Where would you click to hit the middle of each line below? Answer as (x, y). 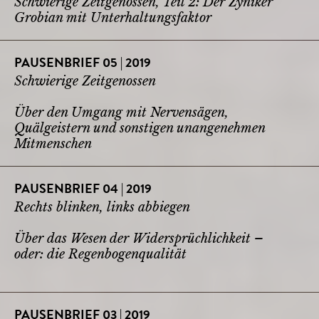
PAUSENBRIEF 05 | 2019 (83, 64)
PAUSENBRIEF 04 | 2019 (83, 190)
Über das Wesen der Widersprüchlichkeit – (139, 238)
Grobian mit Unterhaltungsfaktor (113, 17)
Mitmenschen (53, 143)
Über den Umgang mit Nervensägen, (121, 112)
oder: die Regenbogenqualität (100, 254)
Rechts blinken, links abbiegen (102, 207)
